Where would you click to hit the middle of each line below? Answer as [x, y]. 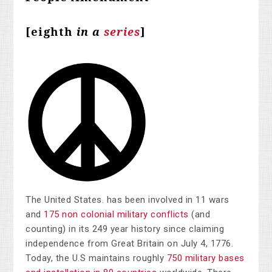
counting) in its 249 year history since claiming [125, 229]
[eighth [49, 32]
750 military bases [206, 258]
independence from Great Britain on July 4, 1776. [130, 244]
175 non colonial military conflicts [116, 215]
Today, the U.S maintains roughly [96, 258]
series [122, 32]
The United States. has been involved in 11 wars [127, 200]
